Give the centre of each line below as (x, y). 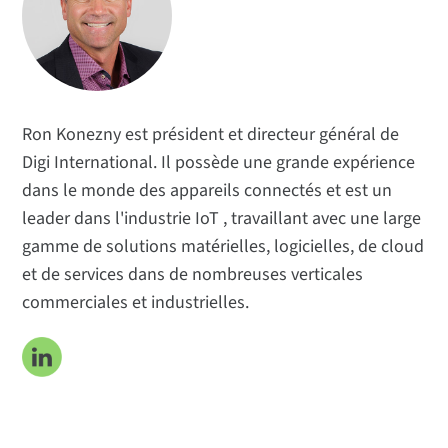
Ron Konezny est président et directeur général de (211, 135)
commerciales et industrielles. (136, 303)
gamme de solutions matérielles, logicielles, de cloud (223, 247)
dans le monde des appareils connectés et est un (207, 191)
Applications (64, 15)
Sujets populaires (81, 47)
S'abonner (58, 111)
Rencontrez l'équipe (90, 79)
